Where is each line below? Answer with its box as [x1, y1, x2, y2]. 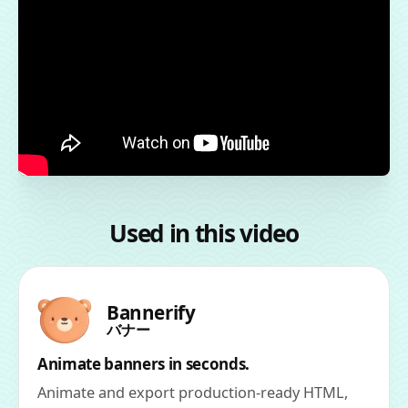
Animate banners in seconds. [37, 352, 250, 374]
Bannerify [107, 299, 196, 325]
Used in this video [109, 216, 299, 250]
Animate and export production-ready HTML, [37, 382, 348, 403]
